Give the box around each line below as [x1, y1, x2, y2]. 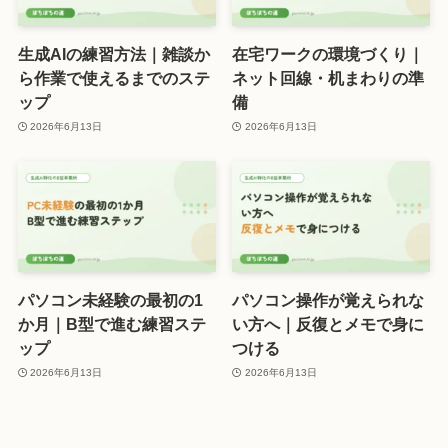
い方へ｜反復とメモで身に [232, 315, 425, 334]
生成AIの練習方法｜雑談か [17, 45, 210, 64]
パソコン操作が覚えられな [232, 291, 425, 310]
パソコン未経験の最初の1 [17, 291, 203, 310]
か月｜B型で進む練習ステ [17, 315, 206, 334]
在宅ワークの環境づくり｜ [232, 45, 425, 64]
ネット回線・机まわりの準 [232, 69, 425, 88]
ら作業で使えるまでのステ [17, 69, 210, 88]
